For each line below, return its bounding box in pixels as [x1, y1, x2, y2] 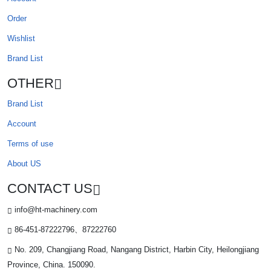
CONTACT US [7, 181, 93, 197]
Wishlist [7, 33, 35, 43]
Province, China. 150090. [7, 260, 96, 270]
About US [7, 159, 41, 169]
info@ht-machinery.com [12, 205, 97, 215]
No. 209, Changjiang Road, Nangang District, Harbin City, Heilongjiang [12, 245, 259, 255]
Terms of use [7, 139, 53, 149]
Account [7, 119, 36, 129]
